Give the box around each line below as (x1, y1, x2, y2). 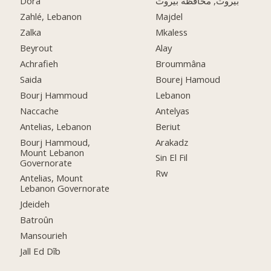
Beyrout (20, 42, 53, 54)
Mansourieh (20, 229, 68, 242)
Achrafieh (20, 57, 59, 70)
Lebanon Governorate (20, 182, 110, 195)
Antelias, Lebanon (20, 120, 92, 132)
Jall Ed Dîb (20, 245, 61, 258)
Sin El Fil (155, 151, 188, 164)
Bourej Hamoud (155, 73, 221, 85)
